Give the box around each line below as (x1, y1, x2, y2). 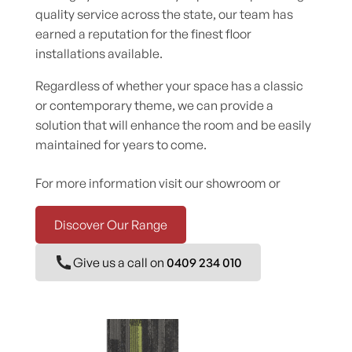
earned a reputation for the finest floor (35, 26, 251, 42)
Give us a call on (72, 255, 167, 271)
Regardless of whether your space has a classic (35, 78, 303, 94)
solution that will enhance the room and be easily (35, 117, 311, 134)
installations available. (35, 46, 163, 62)
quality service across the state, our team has (35, 6, 293, 23)
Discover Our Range (53, 217, 167, 233)
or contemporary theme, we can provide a (35, 97, 273, 114)
